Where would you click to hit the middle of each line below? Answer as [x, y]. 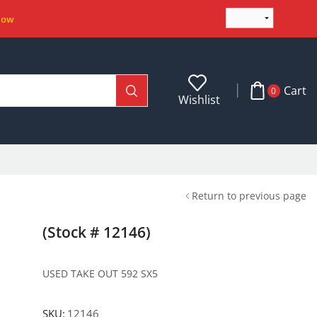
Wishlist [200, 99]
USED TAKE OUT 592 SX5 [100, 273]
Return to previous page [249, 195]
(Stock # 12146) [96, 232]
